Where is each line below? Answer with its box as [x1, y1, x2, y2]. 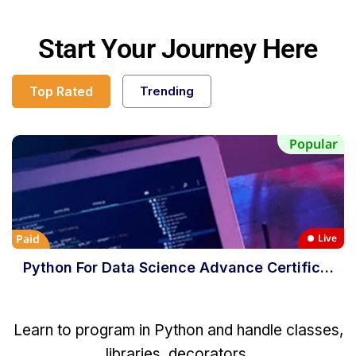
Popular [289, 134, 338, 153]
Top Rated [29, 83, 93, 99]
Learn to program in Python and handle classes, [13, 320, 343, 339]
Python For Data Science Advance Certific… [22, 258, 334, 276]
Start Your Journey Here [38, 32, 318, 64]
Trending [140, 83, 194, 99]
